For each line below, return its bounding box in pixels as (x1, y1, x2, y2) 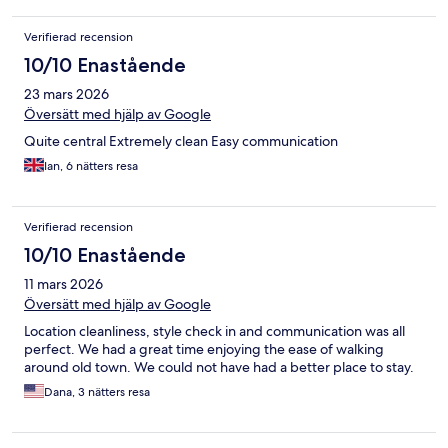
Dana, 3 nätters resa (44, 383, 150, 400)
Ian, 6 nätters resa (44, 157, 138, 174)
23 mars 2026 (24, 84, 109, 103)
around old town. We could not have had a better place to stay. (24, 357, 414, 376)
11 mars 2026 (24, 274, 103, 293)
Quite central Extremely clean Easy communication (24, 131, 338, 150)
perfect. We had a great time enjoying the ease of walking (24, 339, 384, 358)
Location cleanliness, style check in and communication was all (24, 321, 405, 340)
